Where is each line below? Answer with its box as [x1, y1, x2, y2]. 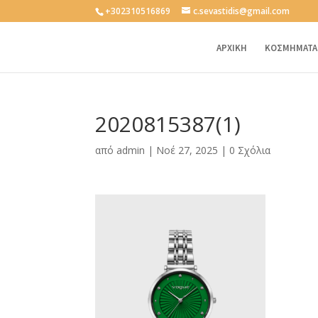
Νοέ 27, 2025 [156, 143, 219, 157]
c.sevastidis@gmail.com [193, 5, 290, 17]
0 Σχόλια [229, 143, 271, 157]
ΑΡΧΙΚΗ [216, 42, 247, 55]
